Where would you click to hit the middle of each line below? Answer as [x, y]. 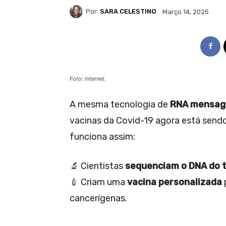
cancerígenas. [98, 198]
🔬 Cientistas [97, 166]
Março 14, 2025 [186, 12]
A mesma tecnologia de [120, 104]
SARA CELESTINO [128, 12]
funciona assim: [102, 136]
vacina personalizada [175, 182]
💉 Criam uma [98, 182]
